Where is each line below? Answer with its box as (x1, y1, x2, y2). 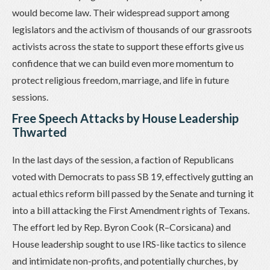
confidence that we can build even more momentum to (12, 57, 234, 69)
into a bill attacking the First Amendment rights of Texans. (12, 204, 250, 216)
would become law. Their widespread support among (12, 6, 230, 18)
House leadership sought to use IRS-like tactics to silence (12, 237, 246, 250)
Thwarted (12, 124, 67, 139)
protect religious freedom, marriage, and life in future (12, 74, 229, 86)
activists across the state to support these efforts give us (12, 40, 244, 52)
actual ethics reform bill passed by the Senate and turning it (12, 187, 254, 199)
